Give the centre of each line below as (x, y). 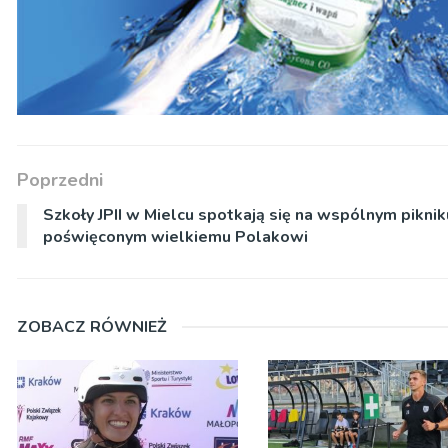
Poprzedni (60, 180)
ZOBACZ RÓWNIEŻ (92, 327)
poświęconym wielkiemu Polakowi (175, 237)
